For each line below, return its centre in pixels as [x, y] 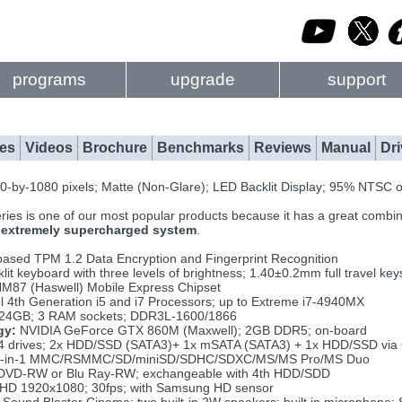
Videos [49, 148]
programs [49, 79]
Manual [346, 148]
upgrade [203, 79]
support [356, 79]
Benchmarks [201, 148]
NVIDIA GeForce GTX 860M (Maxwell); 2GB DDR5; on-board [192, 330]
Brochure [115, 148]
